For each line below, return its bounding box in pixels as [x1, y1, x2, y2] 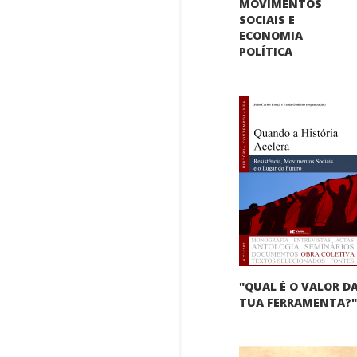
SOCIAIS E [239, 11, 296, 27]
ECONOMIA [239, 27, 304, 43]
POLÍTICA [239, 43, 293, 59]
